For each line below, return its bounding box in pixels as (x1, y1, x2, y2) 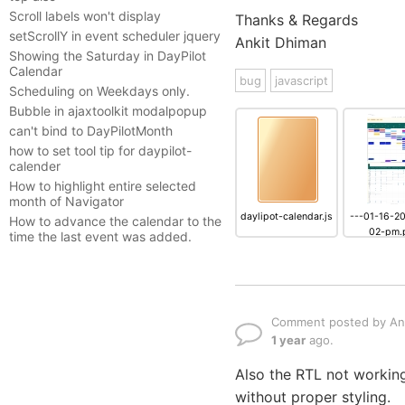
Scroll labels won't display (9, 8, 161, 24)
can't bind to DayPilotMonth (9, 123, 173, 138)
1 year (271, 333, 306, 347)
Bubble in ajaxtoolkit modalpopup (9, 103, 207, 118)
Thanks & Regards (235, 11, 358, 29)
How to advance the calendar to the (9, 213, 221, 229)
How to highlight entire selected (9, 178, 196, 193)
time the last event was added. (9, 229, 192, 244)
